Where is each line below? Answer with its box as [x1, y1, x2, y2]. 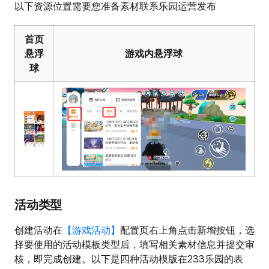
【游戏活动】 [62, 224, 120, 237]
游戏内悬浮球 [125, 47, 183, 60]
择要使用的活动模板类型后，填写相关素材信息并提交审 [14, 238, 255, 251]
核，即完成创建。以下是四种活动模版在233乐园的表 [14, 253, 243, 265]
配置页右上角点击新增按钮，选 [120, 224, 255, 237]
